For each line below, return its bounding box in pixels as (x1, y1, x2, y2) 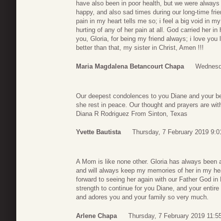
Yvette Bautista (76, 128, 121, 136)
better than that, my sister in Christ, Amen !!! (76, 44, 204, 52)
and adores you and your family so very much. (76, 193, 209, 201)
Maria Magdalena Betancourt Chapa (76, 62, 184, 70)
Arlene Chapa (76, 212, 117, 220)
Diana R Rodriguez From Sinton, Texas (76, 110, 187, 117)
